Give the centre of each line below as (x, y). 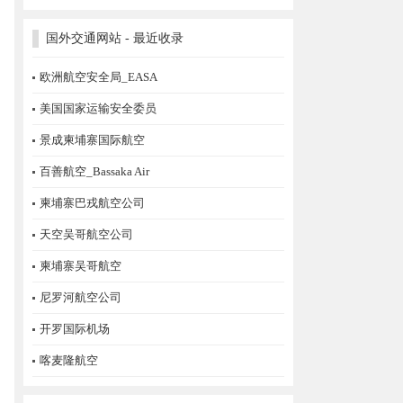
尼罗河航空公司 (81, 297)
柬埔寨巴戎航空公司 (92, 203)
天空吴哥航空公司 (86, 234)
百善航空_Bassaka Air (94, 171)
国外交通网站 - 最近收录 (115, 38)
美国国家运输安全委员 (98, 108)
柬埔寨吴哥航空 (81, 266)
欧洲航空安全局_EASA (99, 77)
